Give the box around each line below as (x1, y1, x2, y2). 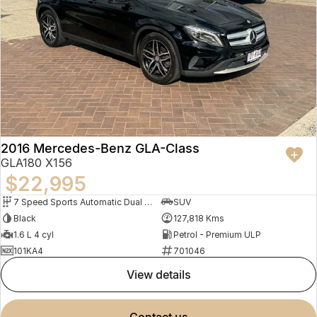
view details (134, 267, 191, 282)
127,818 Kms (173, 212, 224, 224)
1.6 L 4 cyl (13, 229, 54, 240)
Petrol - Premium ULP (173, 229, 261, 240)
